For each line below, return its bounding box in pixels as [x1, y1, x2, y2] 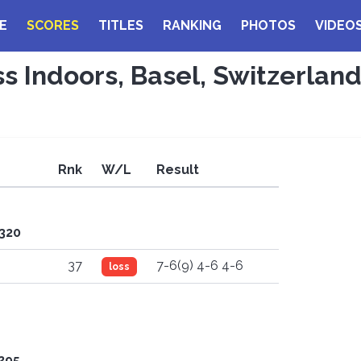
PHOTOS [241, 18, 296, 33]
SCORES [27, 18, 79, 33]
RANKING [163, 18, 222, 33]
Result [156, 162, 199, 177]
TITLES [98, 18, 143, 33]
